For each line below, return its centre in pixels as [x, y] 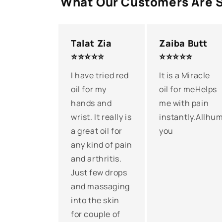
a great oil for [97, 131]
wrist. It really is [101, 117]
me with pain [184, 103]
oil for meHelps [188, 89]
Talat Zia [91, 43]
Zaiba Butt [183, 43]
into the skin [95, 200]
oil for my [89, 89]
